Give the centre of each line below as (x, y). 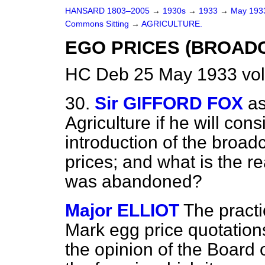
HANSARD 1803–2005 (107, 11)
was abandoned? (134, 181)
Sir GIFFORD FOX (169, 103)
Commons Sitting (98, 24)
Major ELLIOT (122, 210)
